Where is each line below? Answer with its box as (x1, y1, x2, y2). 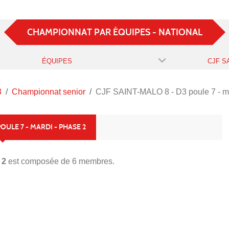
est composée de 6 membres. (6, 156, 114, 166)
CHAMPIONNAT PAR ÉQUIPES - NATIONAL (27, 26, 202, 38)
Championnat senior (12, 87, 85, 96)
